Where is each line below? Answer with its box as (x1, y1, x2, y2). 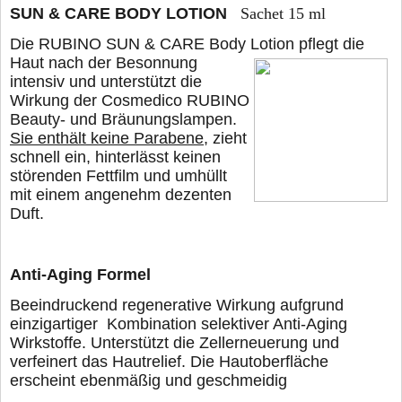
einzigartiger (10, 315, 107, 334)
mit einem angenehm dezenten (10, 185, 232, 204)
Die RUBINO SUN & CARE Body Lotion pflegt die (10, 34, 364, 53)
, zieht (204, 128, 247, 147)
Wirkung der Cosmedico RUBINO (10, 91, 249, 109)
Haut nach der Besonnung (10, 53, 197, 72)
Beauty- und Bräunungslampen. (10, 109, 237, 128)
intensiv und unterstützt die (10, 72, 202, 91)
